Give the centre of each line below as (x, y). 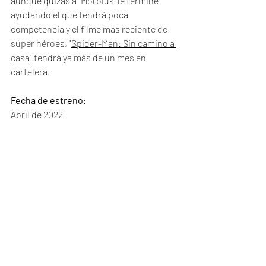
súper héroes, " (41, 43)
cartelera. (31, 72)
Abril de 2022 (37, 114)
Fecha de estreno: (48, 100)
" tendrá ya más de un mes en (89, 57)
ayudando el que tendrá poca (70, 15)
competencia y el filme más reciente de (90, 29)
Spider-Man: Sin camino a (124, 43)
